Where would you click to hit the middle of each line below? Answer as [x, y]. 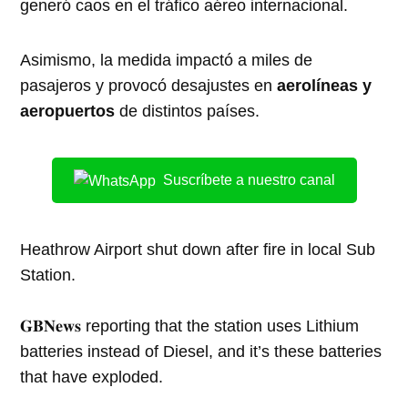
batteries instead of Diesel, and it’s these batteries [201, 352]
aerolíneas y [322, 85]
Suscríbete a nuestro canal [249, 179]
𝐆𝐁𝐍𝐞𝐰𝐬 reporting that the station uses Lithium [190, 326]
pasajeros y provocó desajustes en [147, 85]
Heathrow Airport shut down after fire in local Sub [198, 250]
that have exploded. [92, 377]
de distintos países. [190, 111]
